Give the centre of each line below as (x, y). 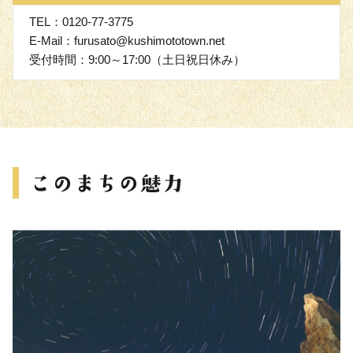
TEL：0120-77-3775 (81, 22)
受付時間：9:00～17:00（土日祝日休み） (137, 60)
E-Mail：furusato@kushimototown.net (127, 41)
